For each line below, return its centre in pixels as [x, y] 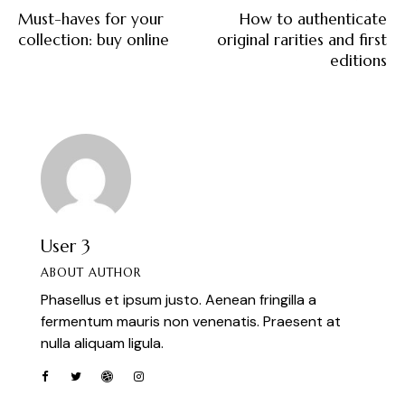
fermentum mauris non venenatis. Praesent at [191, 321]
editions [358, 60]
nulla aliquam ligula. [102, 343]
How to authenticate [313, 19]
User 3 [66, 245]
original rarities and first [302, 39]
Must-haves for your [91, 19]
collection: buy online [94, 39]
